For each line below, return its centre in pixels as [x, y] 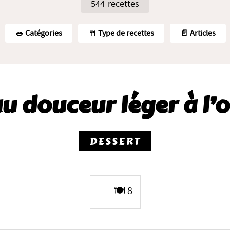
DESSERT [115, 141]
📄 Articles [198, 33]
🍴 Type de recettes [121, 33]
